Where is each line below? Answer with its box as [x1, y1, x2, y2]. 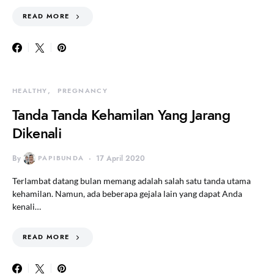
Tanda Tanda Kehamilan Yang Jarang [12, 105, 231, 125]
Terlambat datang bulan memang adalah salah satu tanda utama [12, 176, 251, 186]
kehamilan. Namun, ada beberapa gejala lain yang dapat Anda [12, 188, 242, 199]
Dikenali [12, 123, 62, 143]
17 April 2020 [96, 154, 146, 163]
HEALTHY [12, 86, 48, 95]
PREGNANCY [57, 86, 108, 95]
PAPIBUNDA [38, 154, 84, 163]
